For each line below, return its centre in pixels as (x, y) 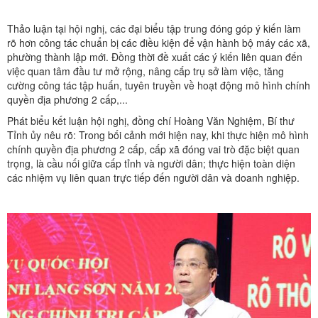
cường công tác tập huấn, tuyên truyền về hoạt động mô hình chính (159, 85)
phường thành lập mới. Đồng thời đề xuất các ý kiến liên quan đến (155, 56)
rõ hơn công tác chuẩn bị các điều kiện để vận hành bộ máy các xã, (159, 42)
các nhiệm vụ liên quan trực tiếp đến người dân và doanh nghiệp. (153, 177)
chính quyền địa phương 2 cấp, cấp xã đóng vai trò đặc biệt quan (153, 149)
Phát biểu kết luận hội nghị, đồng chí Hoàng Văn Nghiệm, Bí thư (151, 120)
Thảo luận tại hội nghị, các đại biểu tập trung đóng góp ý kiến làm (154, 28)
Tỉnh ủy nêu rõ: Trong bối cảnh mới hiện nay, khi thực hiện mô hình (158, 135)
